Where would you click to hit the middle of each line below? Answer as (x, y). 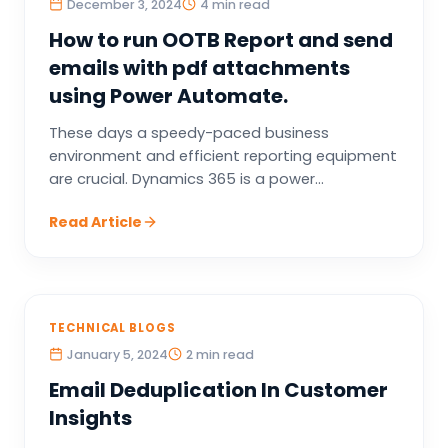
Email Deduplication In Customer (218, 390)
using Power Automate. (168, 96)
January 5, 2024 (117, 354)
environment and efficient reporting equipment (223, 156)
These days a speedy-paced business (189, 133)
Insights (90, 418)
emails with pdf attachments (199, 68)
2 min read (220, 354)
